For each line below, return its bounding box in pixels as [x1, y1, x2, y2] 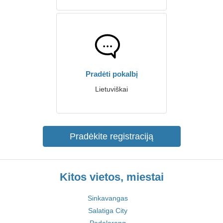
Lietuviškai [95, 85, 128, 93]
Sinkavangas [88, 194, 128, 202]
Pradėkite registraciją [70, 131, 153, 141]
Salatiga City [88, 207, 127, 215]
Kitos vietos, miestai [59, 171, 164, 183]
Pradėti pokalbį [85, 70, 138, 78]
